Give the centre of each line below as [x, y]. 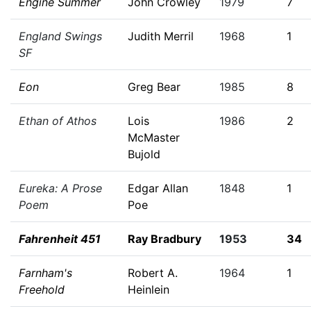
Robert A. [153, 273]
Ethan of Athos [58, 121]
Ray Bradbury [165, 239]
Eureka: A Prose [60, 188]
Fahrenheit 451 [60, 239]
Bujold [144, 154]
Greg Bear [154, 87]
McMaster [154, 137]
